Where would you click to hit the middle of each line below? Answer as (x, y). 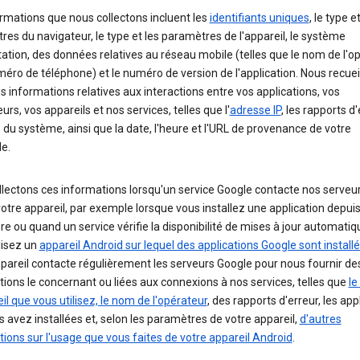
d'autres (320, 319)
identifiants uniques (259, 18)
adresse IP (255, 110)
